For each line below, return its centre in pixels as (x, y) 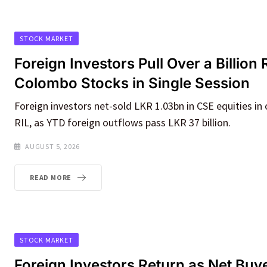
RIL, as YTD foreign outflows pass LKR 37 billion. (122, 123)
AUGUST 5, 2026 (53, 147)
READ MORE (51, 178)
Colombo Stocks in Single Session (132, 83)
